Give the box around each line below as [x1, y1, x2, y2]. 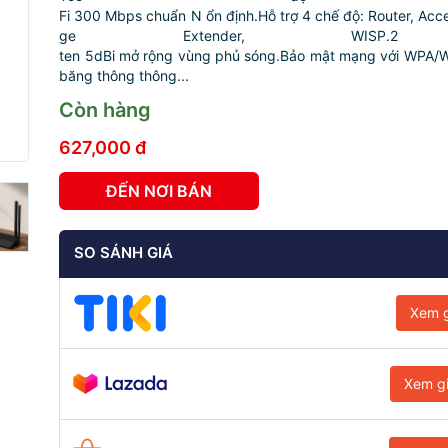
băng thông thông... [59, 67, 190, 84]
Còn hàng [59, 98, 152, 122]
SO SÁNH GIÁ [74, 243, 174, 262]
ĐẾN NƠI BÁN [106, 181, 213, 201]
